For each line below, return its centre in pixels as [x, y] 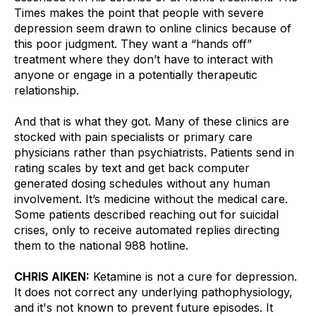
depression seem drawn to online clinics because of [153, 28]
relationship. [48, 90]
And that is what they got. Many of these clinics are [152, 121]
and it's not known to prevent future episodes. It [144, 307]
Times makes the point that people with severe [139, 12]
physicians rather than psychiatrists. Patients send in [154, 152]
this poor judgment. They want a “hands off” [133, 43]
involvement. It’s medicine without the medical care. [151, 199]
